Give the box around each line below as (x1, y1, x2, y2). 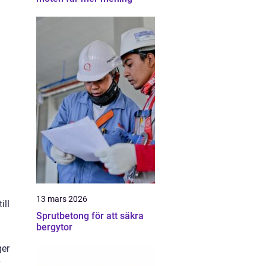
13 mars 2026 (36, 194, 87, 204)
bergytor (36, 221, 72, 233)
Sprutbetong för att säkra (36, 210, 144, 221)
